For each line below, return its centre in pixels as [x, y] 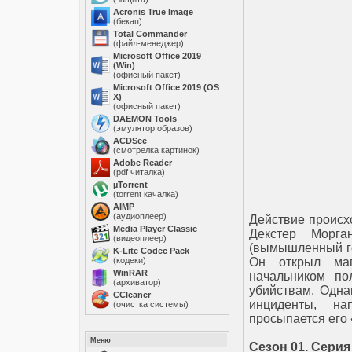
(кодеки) [130, 260]
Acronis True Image [153, 12]
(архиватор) [137, 282]
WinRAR [130, 273]
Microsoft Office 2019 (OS [166, 87]
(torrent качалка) [146, 194]
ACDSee [130, 141]
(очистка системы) [151, 304]
